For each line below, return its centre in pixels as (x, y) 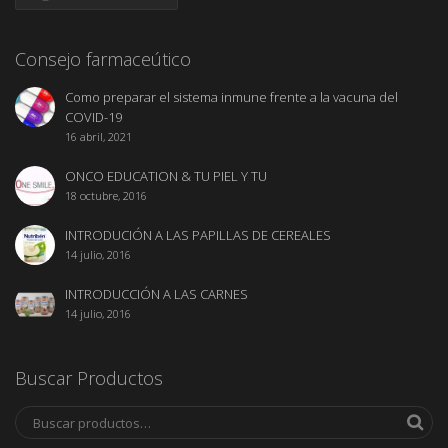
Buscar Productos (89, 377)
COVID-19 (93, 116)
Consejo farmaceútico (103, 58)
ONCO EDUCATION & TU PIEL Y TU (166, 175)
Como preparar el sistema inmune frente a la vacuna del (231, 96)
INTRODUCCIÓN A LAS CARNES (156, 293)
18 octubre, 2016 (106, 195)
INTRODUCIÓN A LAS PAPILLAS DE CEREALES (198, 234)
